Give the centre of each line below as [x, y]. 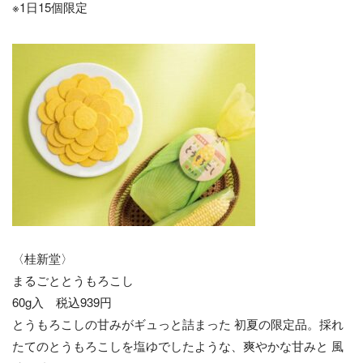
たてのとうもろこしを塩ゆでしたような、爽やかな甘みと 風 [178, 346]
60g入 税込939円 [62, 302]
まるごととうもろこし [73, 280]
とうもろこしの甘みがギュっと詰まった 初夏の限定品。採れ [178, 324]
